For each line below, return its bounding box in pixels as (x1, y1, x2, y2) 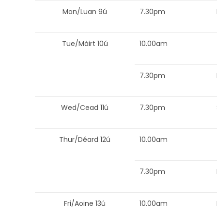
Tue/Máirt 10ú (62, 39, 108, 48)
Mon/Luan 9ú (62, 7, 107, 16)
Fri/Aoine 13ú (64, 199, 106, 208)
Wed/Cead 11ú (61, 103, 108, 112)
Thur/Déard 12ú (59, 135, 110, 144)
